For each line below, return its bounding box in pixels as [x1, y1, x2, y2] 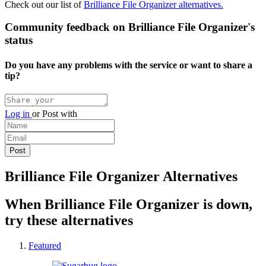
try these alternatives [5, 212, 133, 228]
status [5, 34, 33, 47]
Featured [28, 240, 61, 251]
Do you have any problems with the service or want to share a [5, 59, 252, 70]
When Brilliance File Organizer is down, [5, 196, 252, 212]
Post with [40, 108, 77, 119]
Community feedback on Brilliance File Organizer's [5, 21, 255, 34]
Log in [5, 108, 32, 119]
